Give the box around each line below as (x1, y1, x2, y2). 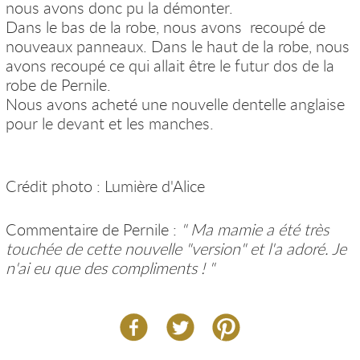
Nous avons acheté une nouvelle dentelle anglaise (5, 93, 345, 116)
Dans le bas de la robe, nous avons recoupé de (5, 16, 325, 39)
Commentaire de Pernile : (5, 219, 181, 241)
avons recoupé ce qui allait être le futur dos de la (5, 55, 334, 77)
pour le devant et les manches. (5, 112, 218, 135)
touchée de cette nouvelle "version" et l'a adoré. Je (5, 238, 346, 260)
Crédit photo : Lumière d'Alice (5, 175, 205, 198)
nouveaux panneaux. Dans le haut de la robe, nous (5, 35, 350, 58)
